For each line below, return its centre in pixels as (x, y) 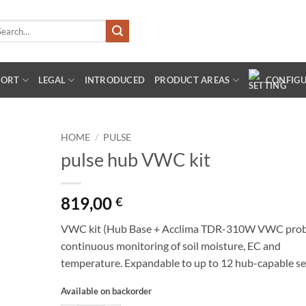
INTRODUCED (115, 80)
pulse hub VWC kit (135, 159)
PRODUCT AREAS (192, 80)
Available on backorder (106, 291)
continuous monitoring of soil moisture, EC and (170, 245)
